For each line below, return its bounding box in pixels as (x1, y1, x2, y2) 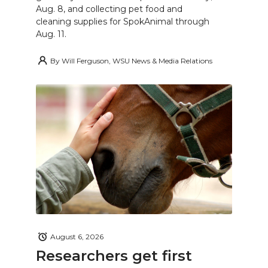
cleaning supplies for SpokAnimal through (36, 16, 209, 28)
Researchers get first (36, 246, 192, 264)
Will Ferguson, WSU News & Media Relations (62, 56, 212, 65)
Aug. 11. (36, 29, 66, 40)
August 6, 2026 (50, 232, 103, 242)
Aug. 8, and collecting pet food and (36, 4, 182, 15)
